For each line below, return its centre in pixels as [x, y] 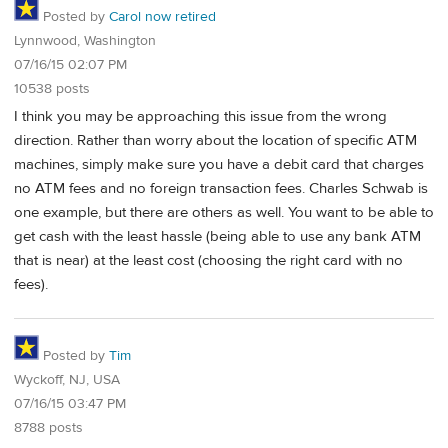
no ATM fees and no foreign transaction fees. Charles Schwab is [221, 189]
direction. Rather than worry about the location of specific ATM [215, 141]
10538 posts [52, 88]
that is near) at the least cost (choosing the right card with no [208, 261]
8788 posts [48, 428]
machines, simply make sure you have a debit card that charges [219, 165]
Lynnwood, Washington [85, 40]
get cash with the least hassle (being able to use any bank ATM [217, 237]
